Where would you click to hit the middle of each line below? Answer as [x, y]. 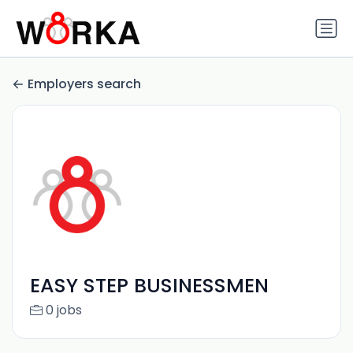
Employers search [84, 84]
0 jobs [63, 310]
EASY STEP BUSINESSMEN [149, 286]
